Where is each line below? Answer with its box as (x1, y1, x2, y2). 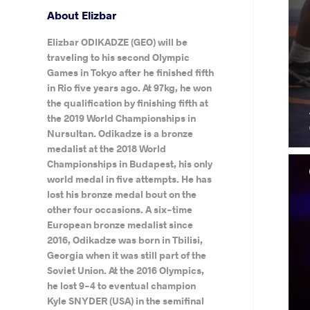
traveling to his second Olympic (46, 51, 190, 64)
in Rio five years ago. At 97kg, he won (46, 81, 212, 94)
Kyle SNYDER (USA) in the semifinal (46, 294, 204, 307)
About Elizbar (46, 8, 116, 22)
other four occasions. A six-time (46, 203, 192, 216)
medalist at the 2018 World (46, 142, 166, 155)
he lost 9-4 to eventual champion (46, 279, 196, 292)
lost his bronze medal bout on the (46, 188, 197, 201)
